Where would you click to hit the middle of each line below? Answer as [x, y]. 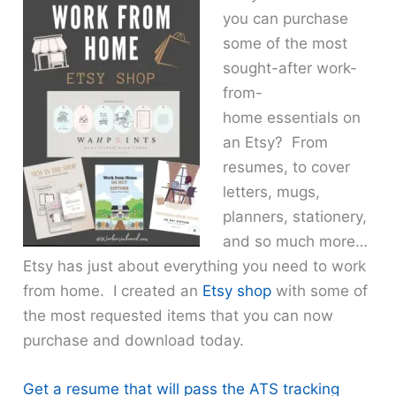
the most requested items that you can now [179, 315]
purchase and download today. [134, 340]
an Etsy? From [275, 142]
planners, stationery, [294, 216]
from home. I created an [113, 290]
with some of [320, 290]
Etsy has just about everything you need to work [195, 266]
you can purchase [285, 18]
